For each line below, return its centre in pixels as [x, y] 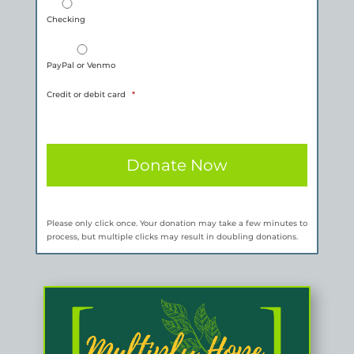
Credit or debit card [86, 94]
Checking [66, 19]
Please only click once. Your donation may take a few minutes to [177, 223]
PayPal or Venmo [81, 65]
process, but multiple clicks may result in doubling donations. [172, 236]
